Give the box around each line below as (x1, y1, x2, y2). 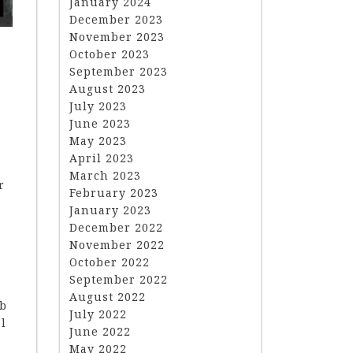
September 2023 (69, 64, 168, 79)
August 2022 (69, 289, 146, 304)
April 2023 (69, 150, 134, 165)
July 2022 (69, 307, 127, 321)
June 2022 (69, 324, 131, 339)
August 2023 (69, 81, 146, 96)
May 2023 (69, 133, 127, 148)
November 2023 (69, 29, 165, 44)
